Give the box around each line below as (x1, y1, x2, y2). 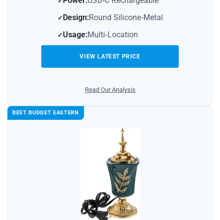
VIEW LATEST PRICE (80, 53, 140, 60)
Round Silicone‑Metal (88, 13, 163, 23)
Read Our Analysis (84, 86, 136, 94)
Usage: (62, 30, 87, 40)
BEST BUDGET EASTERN (12, 110, 79, 116)
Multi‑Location (87, 30, 138, 40)
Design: (62, 13, 89, 23)
